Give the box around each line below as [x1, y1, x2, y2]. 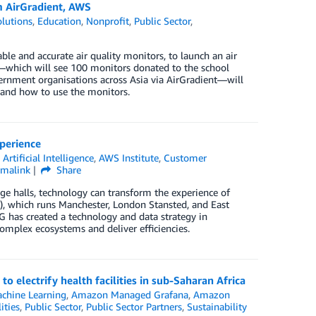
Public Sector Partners [85, 300, 182, 312]
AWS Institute [99, 152, 159, 164]
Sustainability [186, 300, 247, 312]
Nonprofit [86, 15, 130, 27]
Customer [164, 152, 207, 164]
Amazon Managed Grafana [71, 288, 189, 300]
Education [37, 15, 82, 27]
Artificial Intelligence [3, 152, 95, 164]
